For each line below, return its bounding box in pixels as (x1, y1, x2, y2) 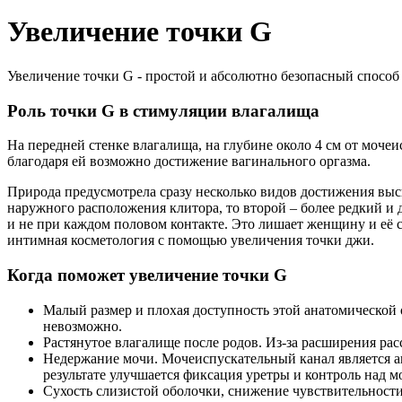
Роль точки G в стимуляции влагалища (7, 100, 319, 120)
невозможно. (43, 318, 122, 334)
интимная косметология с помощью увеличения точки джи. (7, 232, 374, 249)
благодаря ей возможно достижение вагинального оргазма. (7, 153, 371, 170)
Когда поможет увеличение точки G (7, 266, 287, 285)
